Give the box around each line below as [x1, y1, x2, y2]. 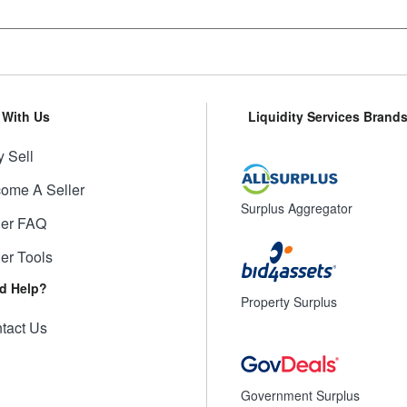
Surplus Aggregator [241, 199, 352, 217]
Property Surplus [241, 293, 337, 311]
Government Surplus [241, 386, 360, 404]
